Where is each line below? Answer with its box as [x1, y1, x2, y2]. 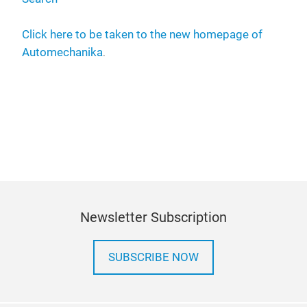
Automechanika [22, 46, 103, 59]
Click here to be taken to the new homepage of [22, 28, 262, 41]
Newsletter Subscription [80, 209, 227, 225]
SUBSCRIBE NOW [108, 251, 199, 264]
